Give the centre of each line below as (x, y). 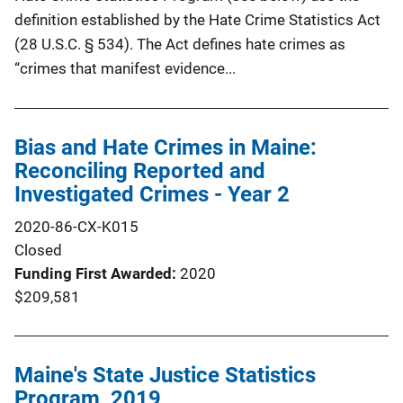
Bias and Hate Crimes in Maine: (166, 147)
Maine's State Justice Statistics (165, 375)
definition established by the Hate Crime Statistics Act (197, 19)
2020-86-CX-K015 (76, 226)
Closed (38, 250)
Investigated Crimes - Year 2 (152, 194)
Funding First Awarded (93, 273)
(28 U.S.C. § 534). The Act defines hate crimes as (180, 44)
